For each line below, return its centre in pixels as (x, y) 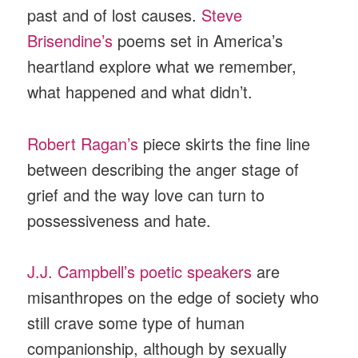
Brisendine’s (70, 41)
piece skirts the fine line (225, 143)
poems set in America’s (198, 41)
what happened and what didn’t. (140, 92)
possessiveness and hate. (119, 220)
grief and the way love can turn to (146, 194)
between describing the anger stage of (163, 169)
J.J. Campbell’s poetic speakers (140, 272)
